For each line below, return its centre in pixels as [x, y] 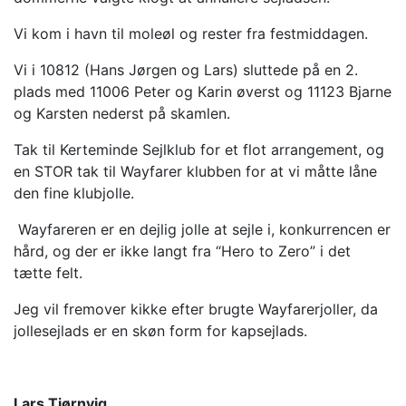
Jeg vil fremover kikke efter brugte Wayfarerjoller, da [196, 309]
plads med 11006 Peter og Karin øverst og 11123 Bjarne [203, 91]
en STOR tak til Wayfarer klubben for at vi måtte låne [195, 171]
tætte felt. [48, 272]
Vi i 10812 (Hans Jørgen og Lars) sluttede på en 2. [186, 69]
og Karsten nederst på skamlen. [122, 113]
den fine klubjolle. [74, 193]
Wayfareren [55, 229]
